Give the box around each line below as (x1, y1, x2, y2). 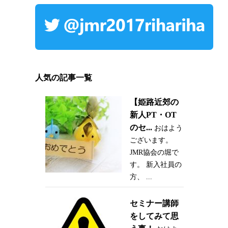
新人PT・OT (129, 110, 177, 120)
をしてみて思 (129, 212, 179, 221)
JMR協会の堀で (129, 149, 179, 157)
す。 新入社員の (129, 161, 182, 169)
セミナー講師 (129, 199, 179, 208)
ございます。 (129, 136, 173, 145)
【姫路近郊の (129, 98, 179, 107)
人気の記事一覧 (35, 73, 92, 82)
